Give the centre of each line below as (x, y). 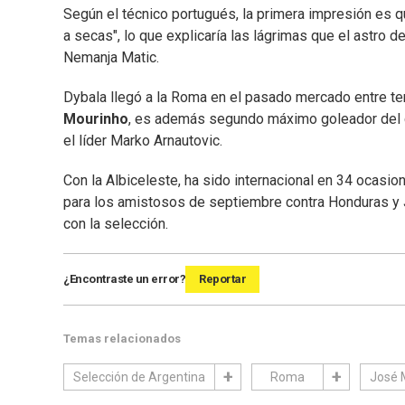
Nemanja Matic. (111, 58)
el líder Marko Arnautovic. (143, 141)
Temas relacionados (122, 339)
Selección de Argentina (139, 377)
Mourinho (96, 119)
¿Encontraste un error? (124, 279)
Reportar (222, 279)
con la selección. (116, 224)
